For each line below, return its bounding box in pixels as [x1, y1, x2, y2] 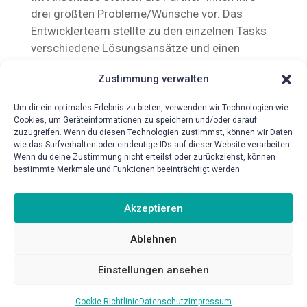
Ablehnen [130, 232, 177, 245]
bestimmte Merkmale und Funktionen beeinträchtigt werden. [14, 164, 242, 174]
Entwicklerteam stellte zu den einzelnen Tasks [30, 24, 267, 38]
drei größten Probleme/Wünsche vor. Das [30, 7, 243, 21]
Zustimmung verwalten [98, 73, 209, 85]
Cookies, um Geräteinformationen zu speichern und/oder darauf [14, 115, 257, 125]
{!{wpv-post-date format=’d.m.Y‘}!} [30, 166, 180, 177]
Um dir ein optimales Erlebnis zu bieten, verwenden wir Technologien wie [14, 103, 288, 112]
